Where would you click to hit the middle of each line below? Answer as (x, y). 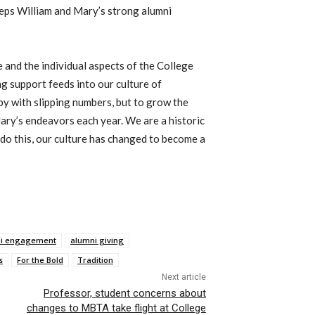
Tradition (95, 259)
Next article (184, 277)
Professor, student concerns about (124, 293)
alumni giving (97, 240)
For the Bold (40, 259)
